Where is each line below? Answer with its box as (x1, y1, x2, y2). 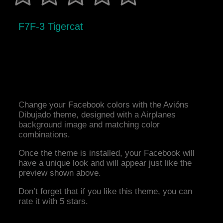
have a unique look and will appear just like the (18, 158, 192, 168)
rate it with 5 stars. (18, 197, 89, 207)
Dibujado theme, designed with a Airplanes (18, 110, 176, 120)
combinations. (18, 130, 71, 140)
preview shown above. (18, 168, 102, 178)
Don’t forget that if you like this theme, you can (18, 187, 193, 197)
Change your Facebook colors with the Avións (18, 100, 189, 110)
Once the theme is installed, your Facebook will (18, 148, 195, 158)
